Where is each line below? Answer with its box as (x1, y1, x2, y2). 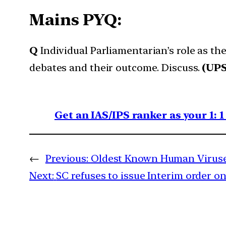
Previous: (45, 152, 89, 165)
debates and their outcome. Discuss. (29, 62, 202, 74)
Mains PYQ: (29, 10, 122, 29)
